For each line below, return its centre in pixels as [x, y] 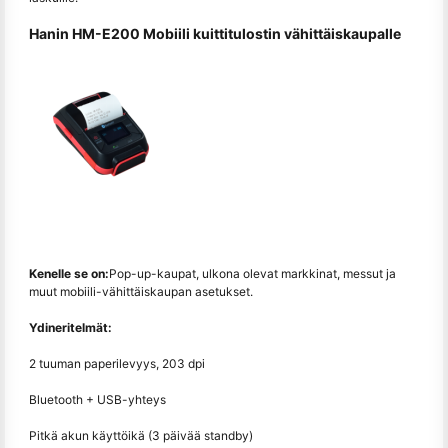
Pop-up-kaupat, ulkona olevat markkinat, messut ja [252, 273]
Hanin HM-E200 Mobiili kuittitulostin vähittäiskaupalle [215, 33]
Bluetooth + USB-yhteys [97, 399]
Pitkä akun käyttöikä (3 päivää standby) [141, 435]
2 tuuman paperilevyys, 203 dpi [117, 363]
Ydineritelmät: [70, 327]
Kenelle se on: [69, 273]
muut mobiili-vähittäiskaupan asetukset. [141, 291]
